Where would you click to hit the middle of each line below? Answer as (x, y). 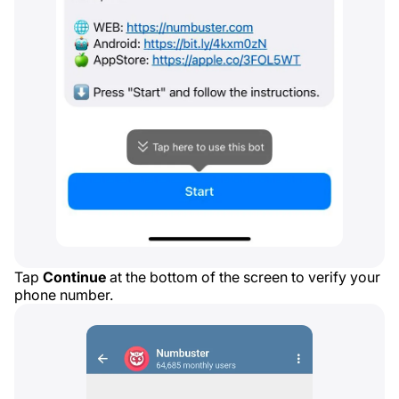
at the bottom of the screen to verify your (243, 277)
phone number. (64, 295)
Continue (74, 277)
